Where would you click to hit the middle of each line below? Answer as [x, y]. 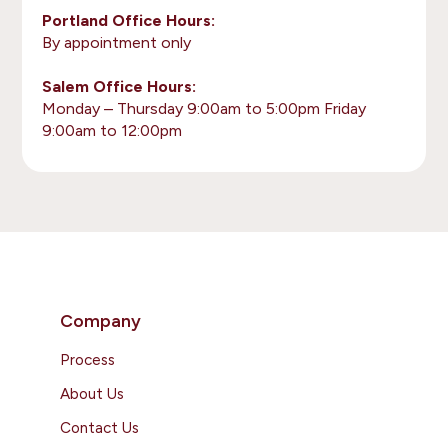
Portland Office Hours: [129, 20]
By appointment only [117, 42]
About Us [92, 394]
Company [100, 320]
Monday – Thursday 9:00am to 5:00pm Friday [204, 108]
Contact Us [99, 428]
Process [87, 360]
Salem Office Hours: [119, 86]
